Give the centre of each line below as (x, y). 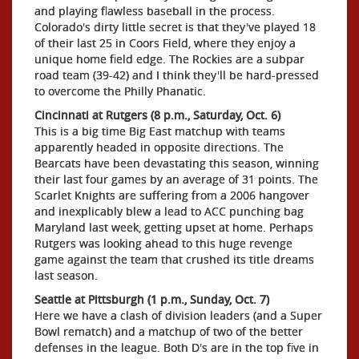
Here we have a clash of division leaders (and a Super (178, 315)
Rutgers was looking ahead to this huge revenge (163, 243)
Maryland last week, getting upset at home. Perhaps (174, 227)
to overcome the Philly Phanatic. (120, 91)
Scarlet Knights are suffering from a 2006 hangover (172, 195)
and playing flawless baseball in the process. (155, 11)
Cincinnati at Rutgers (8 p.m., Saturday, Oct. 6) (157, 115)
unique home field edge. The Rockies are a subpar (169, 59)
